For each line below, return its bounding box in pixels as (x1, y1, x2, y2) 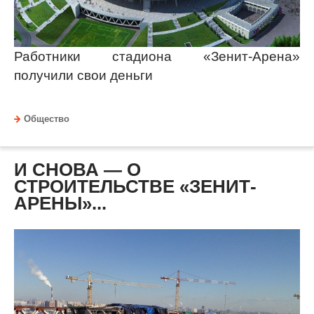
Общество (24, 114, 69, 124)
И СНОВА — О (14, 158, 141, 180)
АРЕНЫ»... (14, 192, 107, 214)
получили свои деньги (14, 67, 153, 83)
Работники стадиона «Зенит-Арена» (14, 48, 300, 64)
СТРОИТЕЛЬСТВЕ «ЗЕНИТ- (14, 175, 257, 197)
